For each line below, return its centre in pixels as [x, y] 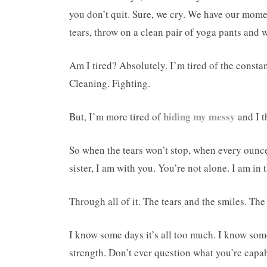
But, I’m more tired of [116, 117]
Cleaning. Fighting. [110, 83]
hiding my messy [199, 117]
